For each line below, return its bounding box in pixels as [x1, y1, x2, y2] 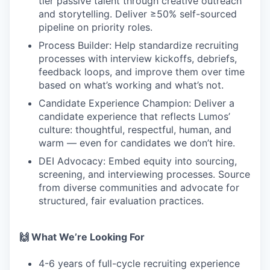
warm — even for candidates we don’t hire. [39, 137, 235, 149]
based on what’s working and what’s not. [39, 79, 224, 91]
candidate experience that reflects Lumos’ [39, 110, 230, 122]
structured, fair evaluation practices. [39, 195, 204, 207]
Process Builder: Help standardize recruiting [39, 39, 239, 51]
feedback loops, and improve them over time [39, 66, 245, 78]
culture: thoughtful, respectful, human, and [39, 124, 231, 136]
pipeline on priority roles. [39, 21, 152, 33]
